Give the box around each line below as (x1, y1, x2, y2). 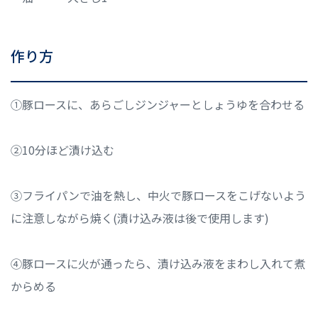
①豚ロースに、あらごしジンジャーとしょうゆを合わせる (11, 95, 305, 113)
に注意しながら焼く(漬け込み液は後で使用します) (11, 209, 269, 226)
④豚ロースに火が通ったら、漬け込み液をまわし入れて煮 (11, 254, 305, 272)
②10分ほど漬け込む (11, 141, 114, 158)
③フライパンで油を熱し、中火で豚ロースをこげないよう (11, 186, 306, 204)
